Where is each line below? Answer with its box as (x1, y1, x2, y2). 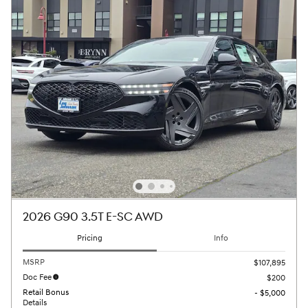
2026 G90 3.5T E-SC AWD (23, 210, 163, 225)
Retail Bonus (23, 287, 69, 298)
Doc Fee (23, 272, 52, 283)
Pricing (77, 233, 102, 244)
